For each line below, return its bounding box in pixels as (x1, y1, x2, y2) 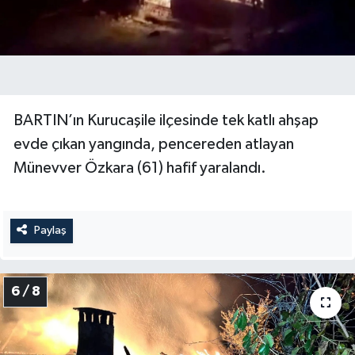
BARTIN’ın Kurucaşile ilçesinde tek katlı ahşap (13, 113, 319, 129)
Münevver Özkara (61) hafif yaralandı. (13, 160, 266, 177)
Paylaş (33, 224, 67, 237)
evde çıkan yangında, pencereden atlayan (13, 136, 294, 153)
